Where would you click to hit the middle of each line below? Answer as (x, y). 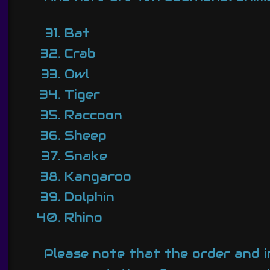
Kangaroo (98, 176)
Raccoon (93, 115)
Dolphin (89, 197)
